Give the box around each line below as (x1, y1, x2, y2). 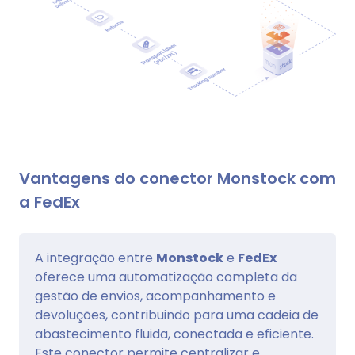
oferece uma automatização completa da (35, 268, 297, 287)
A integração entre (35, 249, 156, 268)
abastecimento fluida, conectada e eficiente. (35, 325, 314, 344)
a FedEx (19, 191, 80, 214)
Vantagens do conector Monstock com (19, 167, 336, 190)
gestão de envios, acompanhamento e (35, 287, 276, 306)
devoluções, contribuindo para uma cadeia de (35, 306, 319, 325)
